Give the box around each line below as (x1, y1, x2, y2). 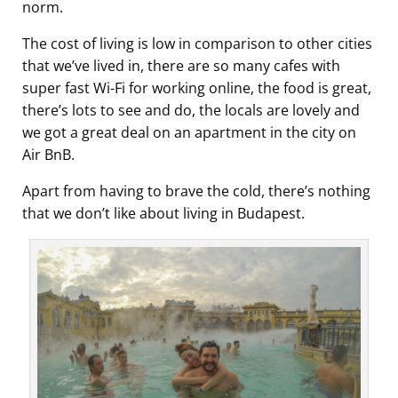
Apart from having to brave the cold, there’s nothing (22, 180, 370, 201)
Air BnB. (22, 144, 75, 164)
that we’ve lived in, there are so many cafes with (22, 55, 340, 76)
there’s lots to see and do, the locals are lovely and (22, 99, 360, 120)
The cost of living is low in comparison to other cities (22, 33, 372, 53)
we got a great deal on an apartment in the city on (22, 122, 356, 142)
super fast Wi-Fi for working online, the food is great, (22, 77, 371, 98)
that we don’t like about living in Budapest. (22, 203, 305, 223)
